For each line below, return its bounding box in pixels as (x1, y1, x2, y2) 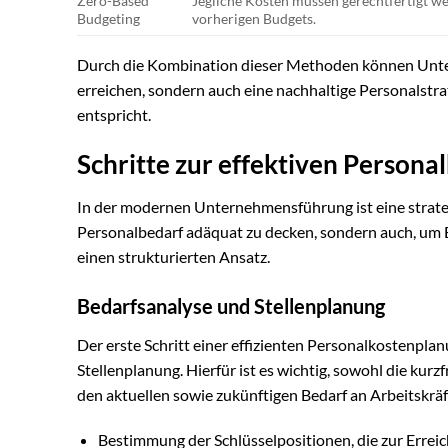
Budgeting (77, 10, 140, 28)
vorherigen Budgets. (192, 10, 317, 28)
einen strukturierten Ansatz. (77, 246, 270, 266)
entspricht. (77, 105, 151, 125)
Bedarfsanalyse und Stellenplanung (77, 293, 385, 318)
